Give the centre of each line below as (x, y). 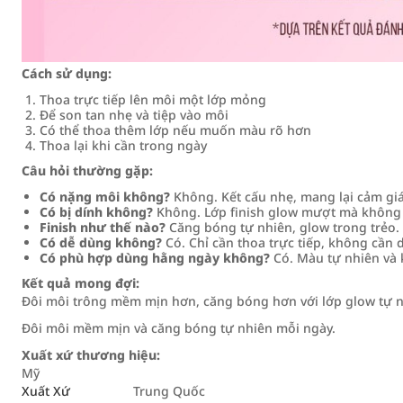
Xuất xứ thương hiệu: (91, 355)
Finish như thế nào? (103, 227)
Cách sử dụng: (67, 73)
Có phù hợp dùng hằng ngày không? (155, 258)
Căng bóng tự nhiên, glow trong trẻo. (282, 227)
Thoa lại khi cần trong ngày (123, 145)
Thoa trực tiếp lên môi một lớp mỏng (153, 99)
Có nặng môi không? (105, 197)
